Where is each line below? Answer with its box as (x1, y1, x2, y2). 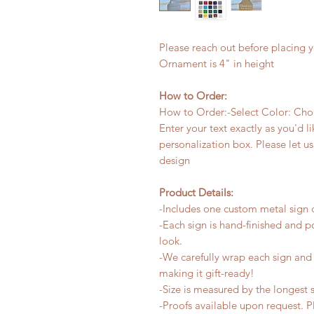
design (159, 153, 190, 167)
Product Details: (159, 186, 233, 199)
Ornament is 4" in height (159, 57, 274, 70)
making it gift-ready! (159, 266, 254, 280)
